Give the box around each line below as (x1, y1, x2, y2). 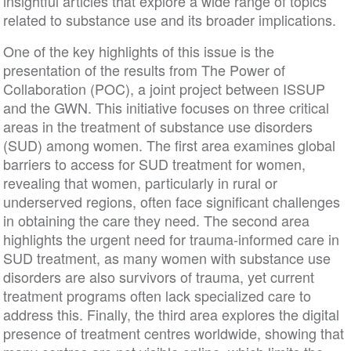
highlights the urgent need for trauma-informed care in (2, 229, 339, 250)
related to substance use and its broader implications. (2, 9, 336, 31)
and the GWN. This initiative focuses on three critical (2, 97, 329, 118)
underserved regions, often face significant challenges (2, 191, 340, 212)
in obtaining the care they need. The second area (2, 210, 309, 231)
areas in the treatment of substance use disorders (2, 116, 313, 137)
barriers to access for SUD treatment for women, (2, 154, 306, 175)
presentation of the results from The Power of (2, 60, 285, 81)
